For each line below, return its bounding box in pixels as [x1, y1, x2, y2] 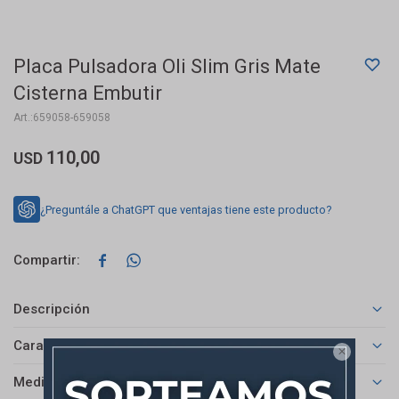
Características [13, 338, 111, 354]
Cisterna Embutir [13, 82, 162, 104]
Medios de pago [13, 374, 115, 391]
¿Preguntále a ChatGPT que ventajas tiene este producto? [40, 202, 331, 216]
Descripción [13, 301, 90, 318]
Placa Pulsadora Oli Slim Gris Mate [13, 55, 321, 77]
